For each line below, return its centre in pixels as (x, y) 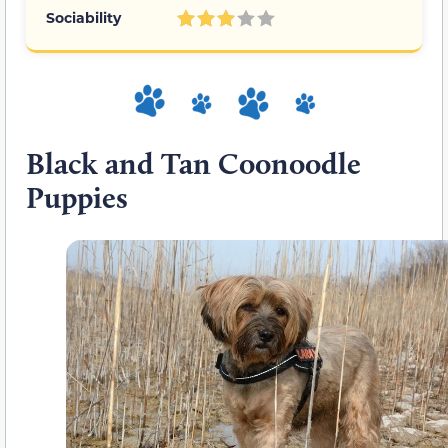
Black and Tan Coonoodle (193, 164)
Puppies (77, 198)
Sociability (83, 18)
